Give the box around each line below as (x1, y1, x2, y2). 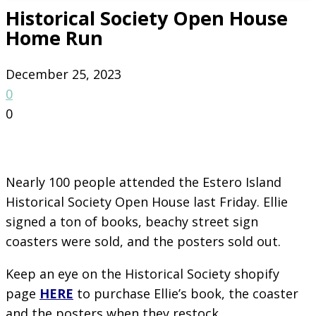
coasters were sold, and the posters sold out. (6, 232, 281, 250)
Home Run (6, 25, 103, 51)
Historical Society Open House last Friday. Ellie (6, 193, 288, 210)
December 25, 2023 (6, 65, 121, 83)
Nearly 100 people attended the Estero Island (6, 173, 281, 190)
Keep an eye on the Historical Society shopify (6, 265, 279, 282)
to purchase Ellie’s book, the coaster (77, 284, 298, 302)
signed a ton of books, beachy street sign (6, 212, 258, 230)
